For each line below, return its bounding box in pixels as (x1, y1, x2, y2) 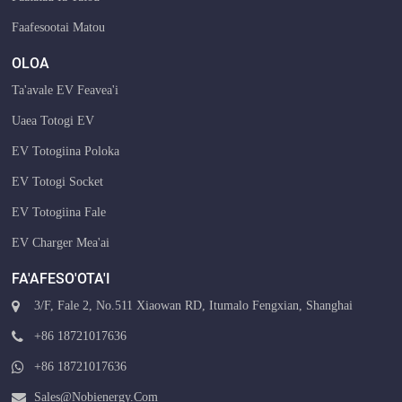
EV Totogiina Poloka (12, 144, 120, 158)
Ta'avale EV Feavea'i (12, 83, 119, 97)
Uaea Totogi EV (12, 113, 95, 127)
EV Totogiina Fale (12, 205, 107, 219)
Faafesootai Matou (12, 20, 106, 34)
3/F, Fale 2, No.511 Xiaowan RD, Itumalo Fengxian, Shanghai (34, 298, 354, 312)
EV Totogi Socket (12, 174, 104, 188)
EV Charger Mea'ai (12, 235, 110, 249)
